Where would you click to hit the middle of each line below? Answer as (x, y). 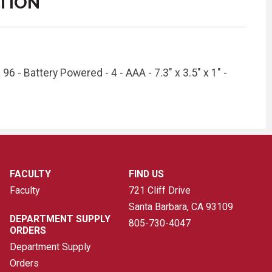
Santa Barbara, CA (166, 207)
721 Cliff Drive (159, 191)
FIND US (146, 174)
